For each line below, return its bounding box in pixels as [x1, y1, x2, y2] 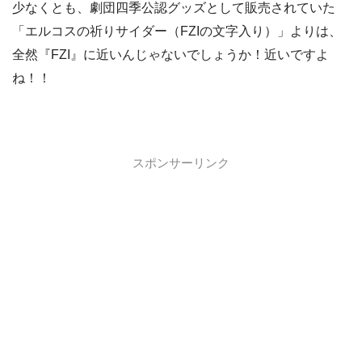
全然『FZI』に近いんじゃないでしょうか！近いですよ [12, 48, 329, 62]
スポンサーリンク [133, 155, 229, 171]
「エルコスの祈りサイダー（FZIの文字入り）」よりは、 [12, 24, 342, 39]
